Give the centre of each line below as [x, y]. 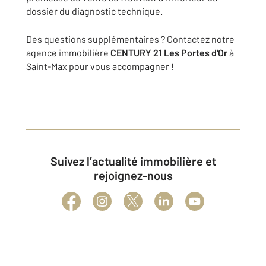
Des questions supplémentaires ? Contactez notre [130, 39]
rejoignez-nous [133, 175]
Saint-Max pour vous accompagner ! [100, 66]
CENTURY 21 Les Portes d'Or [169, 53]
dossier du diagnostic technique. [94, 11]
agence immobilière [68, 53]
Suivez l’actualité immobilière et [54, 161]
